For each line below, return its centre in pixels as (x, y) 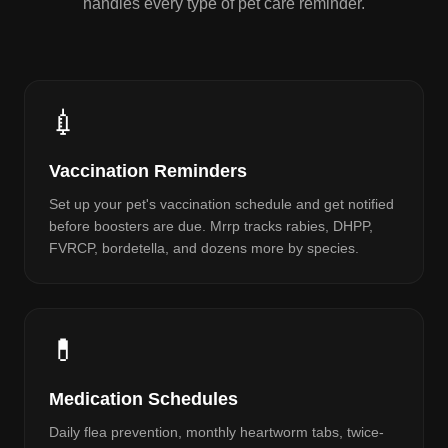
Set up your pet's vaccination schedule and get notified (221, 204)
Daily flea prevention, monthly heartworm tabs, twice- (216, 432)
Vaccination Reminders (148, 171)
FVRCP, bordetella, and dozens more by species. (204, 248)
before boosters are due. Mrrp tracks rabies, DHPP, (211, 226)
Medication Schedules (143, 399)
